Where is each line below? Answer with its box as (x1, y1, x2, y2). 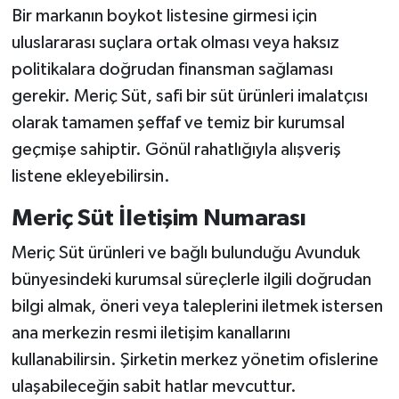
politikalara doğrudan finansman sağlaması (11, 60, 333, 78)
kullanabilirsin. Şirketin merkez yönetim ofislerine (11, 351, 379, 370)
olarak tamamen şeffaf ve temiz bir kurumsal (11, 113, 345, 132)
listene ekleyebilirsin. (11, 167, 170, 185)
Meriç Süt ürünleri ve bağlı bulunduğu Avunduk (11, 244, 360, 263)
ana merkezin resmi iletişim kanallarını (11, 324, 290, 343)
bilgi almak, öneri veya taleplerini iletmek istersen (11, 297, 383, 316)
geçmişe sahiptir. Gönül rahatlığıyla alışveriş (11, 140, 341, 159)
